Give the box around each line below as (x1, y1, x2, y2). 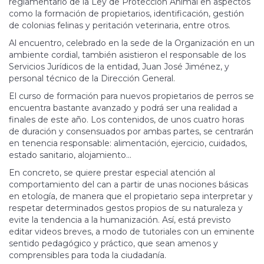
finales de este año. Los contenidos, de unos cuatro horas (9, 114, 244, 125)
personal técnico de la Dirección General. (9, 72, 175, 84)
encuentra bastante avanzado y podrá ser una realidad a (9, 102, 237, 113)
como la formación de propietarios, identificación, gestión (9, 8, 244, 19)
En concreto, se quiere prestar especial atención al (9, 167, 215, 178)
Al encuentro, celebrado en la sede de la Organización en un (9, 37, 255, 48)
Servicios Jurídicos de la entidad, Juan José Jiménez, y (9, 61, 229, 72)
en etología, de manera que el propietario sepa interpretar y (9, 190, 253, 202)
